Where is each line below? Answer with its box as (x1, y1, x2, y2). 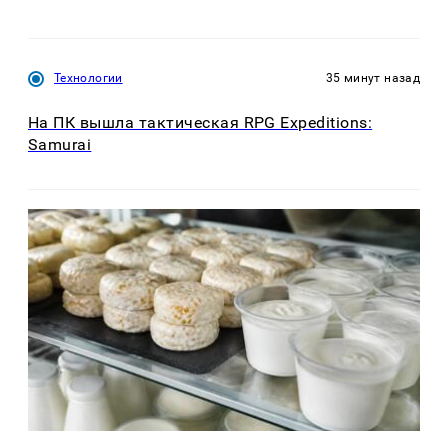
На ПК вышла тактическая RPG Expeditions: (28, 113, 373, 133)
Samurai (28, 135, 92, 155)
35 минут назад (325, 70, 420, 85)
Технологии (54, 70, 123, 85)
